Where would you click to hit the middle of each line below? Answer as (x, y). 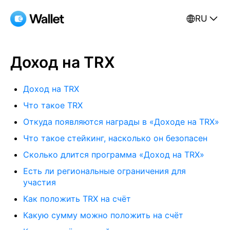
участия (40, 182)
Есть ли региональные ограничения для (104, 171)
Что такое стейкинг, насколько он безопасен (115, 138)
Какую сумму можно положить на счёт (103, 215)
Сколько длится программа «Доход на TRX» (114, 155)
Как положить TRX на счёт (77, 199)
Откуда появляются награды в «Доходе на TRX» (121, 122)
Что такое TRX (53, 105)
